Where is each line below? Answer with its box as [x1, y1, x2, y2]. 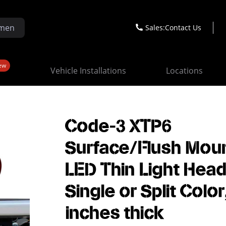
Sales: [145, 23, 165, 32]
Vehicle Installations [50, 65, 126, 76]
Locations [166, 65, 203, 76]
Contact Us [164, 23, 201, 32]
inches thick [65, 202, 164, 225]
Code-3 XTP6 [65, 115, 172, 138]
